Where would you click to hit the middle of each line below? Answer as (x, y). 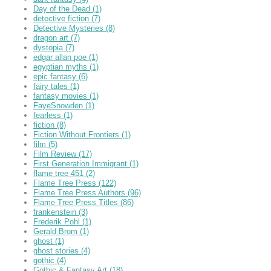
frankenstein (56, 212)
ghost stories (57, 250)
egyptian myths (61, 67)
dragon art (52, 38)
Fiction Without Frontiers (77, 134)
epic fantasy (56, 76)
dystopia (49, 47)
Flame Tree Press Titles (77, 202)
